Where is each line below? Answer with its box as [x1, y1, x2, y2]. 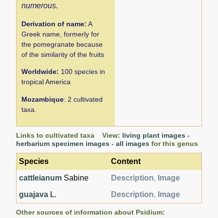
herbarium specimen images [16, 139, 110, 147]
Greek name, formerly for [21, 30, 100, 38]
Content [111, 157, 141, 165]
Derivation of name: [21, 19, 87, 28]
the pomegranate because [21, 40, 103, 48]
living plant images [122, 131, 186, 139]
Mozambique [21, 95, 64, 104]
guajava [19, 190, 49, 199]
